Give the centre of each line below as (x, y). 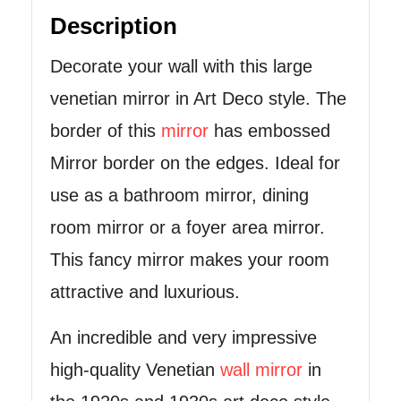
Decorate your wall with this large (181, 66)
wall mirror (261, 369)
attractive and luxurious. (145, 291)
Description (114, 26)
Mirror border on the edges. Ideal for (195, 162)
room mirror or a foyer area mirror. (188, 227)
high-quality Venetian (135, 369)
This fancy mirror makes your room (190, 259)
